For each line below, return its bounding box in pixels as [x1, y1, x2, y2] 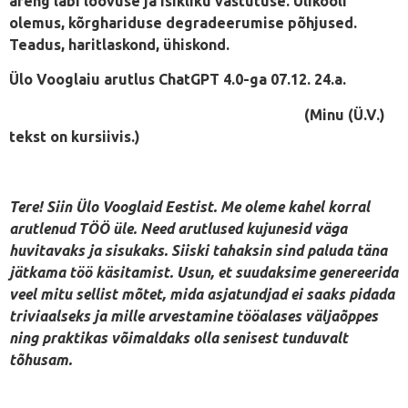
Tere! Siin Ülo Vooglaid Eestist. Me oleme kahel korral [9, 198, 370, 215]
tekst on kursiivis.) [9, 127, 140, 145]
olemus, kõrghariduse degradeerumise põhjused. [9, 15, 357, 31]
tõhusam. [9, 351, 72, 368]
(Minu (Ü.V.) [9, 106, 385, 123]
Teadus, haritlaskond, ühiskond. [9, 36, 229, 53]
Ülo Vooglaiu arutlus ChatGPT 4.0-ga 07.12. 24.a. [9, 71, 346, 88]
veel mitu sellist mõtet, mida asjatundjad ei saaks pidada [9, 285, 394, 302]
